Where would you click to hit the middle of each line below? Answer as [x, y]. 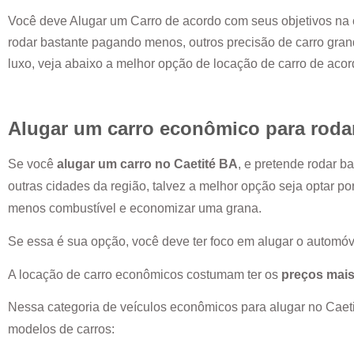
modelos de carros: [63, 329]
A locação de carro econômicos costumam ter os [145, 274]
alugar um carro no [115, 164]
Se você [32, 164]
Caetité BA [206, 164]
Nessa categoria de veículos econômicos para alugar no [167, 307]
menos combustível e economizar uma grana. [136, 208]
